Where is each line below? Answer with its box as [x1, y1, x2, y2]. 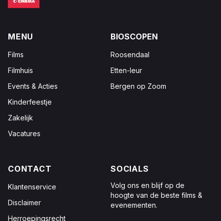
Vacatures [8, 129, 40, 138]
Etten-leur [110, 66, 142, 74]
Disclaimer [8, 198, 41, 207]
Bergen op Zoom [110, 82, 166, 90]
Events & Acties [8, 82, 58, 90]
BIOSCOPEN [110, 32, 158, 41]
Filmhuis [8, 66, 33, 74]
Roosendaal [110, 50, 149, 59]
